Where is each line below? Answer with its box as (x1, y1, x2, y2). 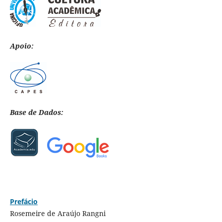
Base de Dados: (9, 107, 63, 117)
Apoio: (9, 41, 34, 51)
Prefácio (9, 196, 38, 206)
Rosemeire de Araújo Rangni (9, 208, 106, 218)
